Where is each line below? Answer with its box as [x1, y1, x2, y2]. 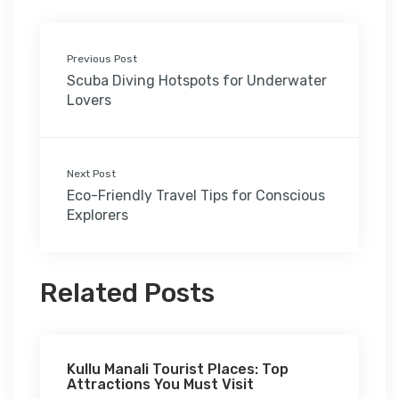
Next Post [67, 167, 116, 181]
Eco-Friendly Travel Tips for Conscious [67, 187, 325, 205]
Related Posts [40, 277, 215, 310]
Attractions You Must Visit [67, 376, 254, 394]
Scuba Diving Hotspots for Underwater [67, 72, 327, 90]
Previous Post [67, 53, 137, 66]
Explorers [67, 207, 128, 224]
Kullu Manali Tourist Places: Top [67, 361, 289, 379]
